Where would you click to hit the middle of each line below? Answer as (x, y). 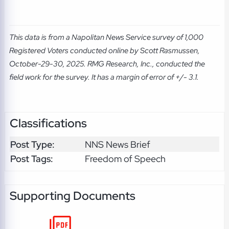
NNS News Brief (117, 144)
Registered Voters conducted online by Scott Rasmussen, (104, 50)
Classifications (48, 123)
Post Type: (32, 144)
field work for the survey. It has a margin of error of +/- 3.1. (104, 77)
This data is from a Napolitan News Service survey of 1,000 (106, 37)
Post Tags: (31, 158)
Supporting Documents (72, 196)
